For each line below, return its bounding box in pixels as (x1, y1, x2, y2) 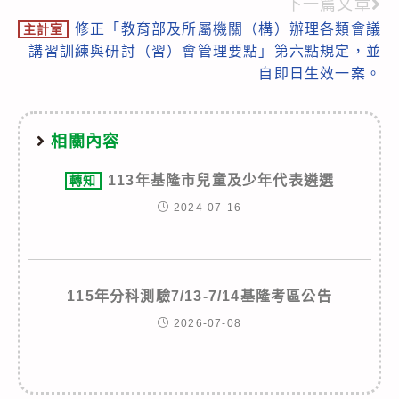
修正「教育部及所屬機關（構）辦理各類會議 (74, 20, 381, 37)
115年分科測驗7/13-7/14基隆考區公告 (67, 288, 332, 304)
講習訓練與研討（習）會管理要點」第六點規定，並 (28, 43, 381, 59)
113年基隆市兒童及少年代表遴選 (108, 172, 335, 188)
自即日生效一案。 (258, 65, 381, 81)
